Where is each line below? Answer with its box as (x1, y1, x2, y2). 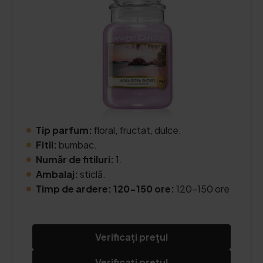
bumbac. (57, 139, 97, 151)
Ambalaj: (36, 168, 78, 180)
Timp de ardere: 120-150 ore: (36, 183, 176, 195)
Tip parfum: (36, 124, 94, 136)
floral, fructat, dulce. (94, 124, 181, 136)
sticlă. (78, 168, 106, 180)
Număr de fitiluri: (36, 153, 114, 166)
